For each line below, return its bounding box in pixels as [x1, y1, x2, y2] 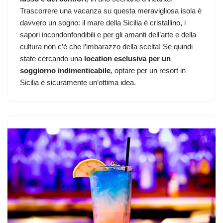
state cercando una [20, 54, 82, 63]
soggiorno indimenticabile [20, 66, 111, 75]
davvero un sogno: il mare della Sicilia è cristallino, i [20, 18, 186, 27]
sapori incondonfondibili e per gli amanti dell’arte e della [20, 30, 196, 39]
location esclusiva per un [82, 54, 171, 63]
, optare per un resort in [111, 66, 186, 75]
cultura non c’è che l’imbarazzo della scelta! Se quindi [20, 42, 193, 51]
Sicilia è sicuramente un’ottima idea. [20, 78, 136, 87]
